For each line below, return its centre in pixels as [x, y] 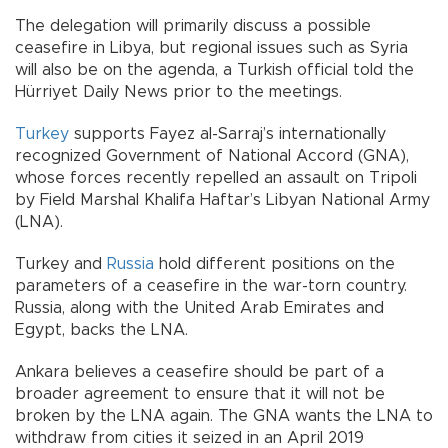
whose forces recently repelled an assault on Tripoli [216, 178]
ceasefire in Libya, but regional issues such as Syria [211, 48]
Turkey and [61, 264]
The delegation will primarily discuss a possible [193, 26]
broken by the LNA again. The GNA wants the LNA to [224, 416]
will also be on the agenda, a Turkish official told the [214, 70]
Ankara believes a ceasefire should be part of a [199, 372]
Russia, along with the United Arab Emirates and [199, 308]
